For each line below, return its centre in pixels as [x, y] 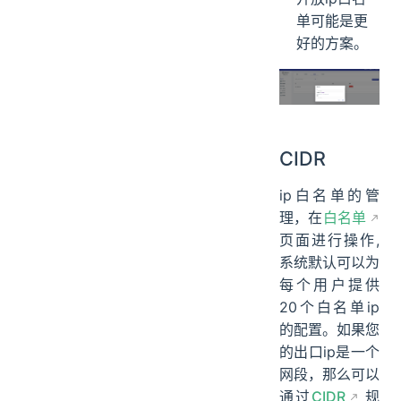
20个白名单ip [329, 307]
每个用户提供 [329, 285]
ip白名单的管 [329, 196]
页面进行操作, [329, 240]
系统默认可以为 [329, 263]
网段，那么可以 [329, 375]
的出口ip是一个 [329, 352]
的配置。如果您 [329, 330]
